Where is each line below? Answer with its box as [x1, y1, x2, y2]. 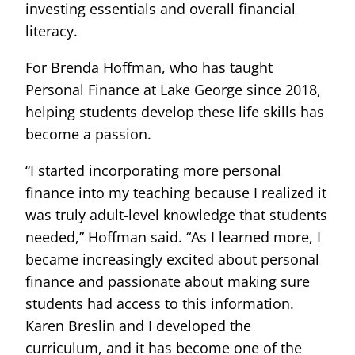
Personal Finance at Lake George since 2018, [25, 79, 321, 99]
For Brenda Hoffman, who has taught [25, 57, 273, 77]
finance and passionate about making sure [25, 271, 310, 291]
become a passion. [25, 124, 151, 143]
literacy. [25, 21, 78, 40]
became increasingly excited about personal [25, 249, 319, 269]
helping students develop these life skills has [25, 101, 324, 121]
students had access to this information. [25, 293, 294, 313]
